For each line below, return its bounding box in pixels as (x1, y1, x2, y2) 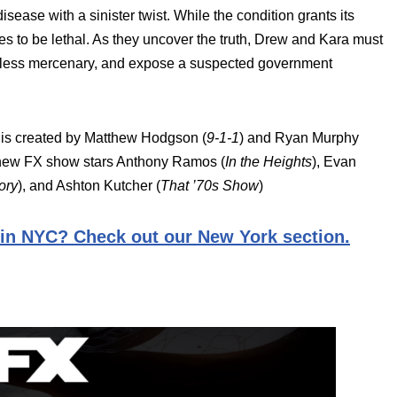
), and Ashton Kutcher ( (18, 178, 160, 193)
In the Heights (225, 154, 312, 169)
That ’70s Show (160, 178, 259, 193)
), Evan (312, 154, 356, 169)
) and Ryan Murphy (239, 130, 359, 145)
